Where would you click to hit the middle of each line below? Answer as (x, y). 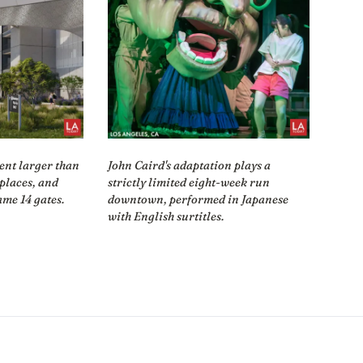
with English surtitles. (166, 217)
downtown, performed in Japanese (198, 200)
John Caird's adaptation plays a (189, 166)
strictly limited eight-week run (188, 183)
